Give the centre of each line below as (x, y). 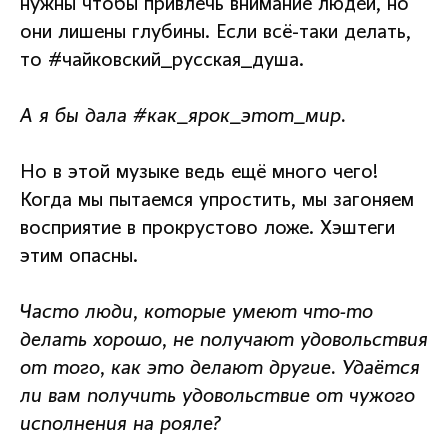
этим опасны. (79, 257)
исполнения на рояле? (120, 425)
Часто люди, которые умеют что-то (196, 313)
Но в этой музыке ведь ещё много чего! (199, 173)
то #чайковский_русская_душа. (162, 61)
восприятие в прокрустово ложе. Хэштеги (207, 229)
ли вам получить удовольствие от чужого (217, 397)
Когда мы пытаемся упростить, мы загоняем (217, 201)
